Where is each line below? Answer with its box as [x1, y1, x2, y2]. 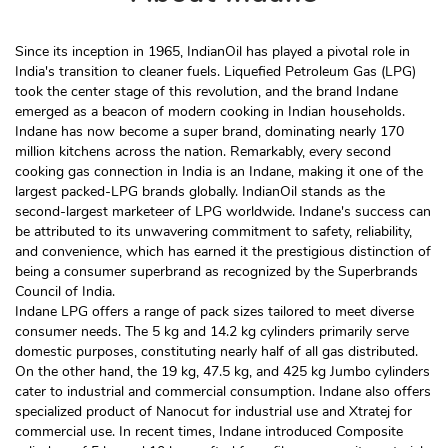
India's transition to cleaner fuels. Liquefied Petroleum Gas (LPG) [15, 62, 416, 82]
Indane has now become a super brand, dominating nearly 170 [15, 122, 404, 142]
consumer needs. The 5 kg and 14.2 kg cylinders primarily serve [15, 322, 409, 342]
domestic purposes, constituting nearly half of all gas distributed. [15, 342, 418, 362]
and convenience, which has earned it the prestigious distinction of [15, 242, 431, 262]
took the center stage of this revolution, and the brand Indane [15, 82, 398, 102]
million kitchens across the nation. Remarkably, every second [15, 142, 391, 162]
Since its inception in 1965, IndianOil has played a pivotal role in [15, 42, 410, 62]
